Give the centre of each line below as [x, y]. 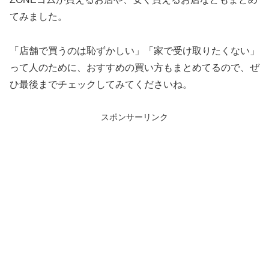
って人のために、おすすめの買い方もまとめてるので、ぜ [134, 67]
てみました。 [38, 16]
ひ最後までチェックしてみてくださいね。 [101, 84]
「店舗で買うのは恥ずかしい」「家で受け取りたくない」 [134, 50]
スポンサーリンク [134, 117]
